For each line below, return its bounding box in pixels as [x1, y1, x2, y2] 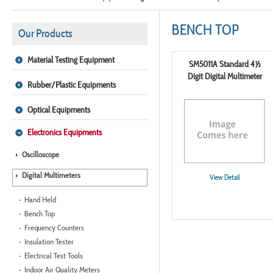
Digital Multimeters [22, 170, 80, 180]
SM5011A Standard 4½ [188, 58, 261, 69]
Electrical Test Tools [24, 250, 83, 261]
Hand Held [24, 194, 56, 205]
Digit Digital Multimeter [187, 71, 262, 82]
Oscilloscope [22, 149, 59, 160]
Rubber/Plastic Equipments [27, 79, 116, 90]
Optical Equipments [27, 104, 90, 115]
